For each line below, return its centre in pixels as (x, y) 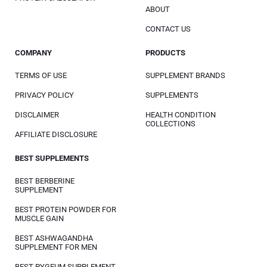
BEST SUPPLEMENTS (52, 158)
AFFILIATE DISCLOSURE (56, 134)
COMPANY (33, 53)
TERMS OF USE (41, 75)
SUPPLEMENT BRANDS (185, 75)
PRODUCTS (165, 53)
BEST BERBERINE (45, 181)
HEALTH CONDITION (181, 115)
